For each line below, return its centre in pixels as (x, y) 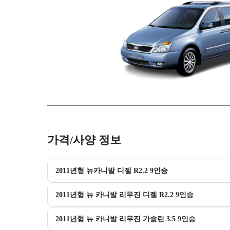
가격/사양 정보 (84, 140)
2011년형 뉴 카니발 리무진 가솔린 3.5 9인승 (126, 219)
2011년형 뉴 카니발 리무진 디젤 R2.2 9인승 (124, 195)
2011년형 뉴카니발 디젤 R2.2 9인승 (112, 170)
